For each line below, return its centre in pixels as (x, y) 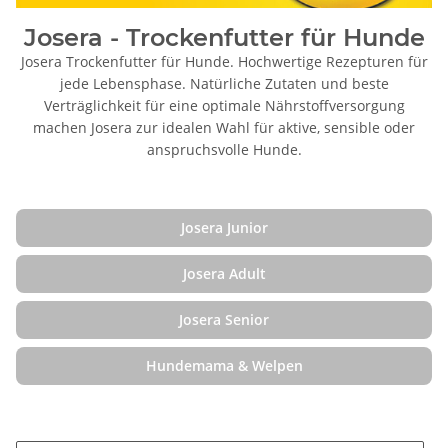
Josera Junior (224, 227)
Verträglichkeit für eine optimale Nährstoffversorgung (224, 105)
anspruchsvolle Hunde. (224, 149)
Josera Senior (224, 319)
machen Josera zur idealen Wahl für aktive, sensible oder (224, 127)
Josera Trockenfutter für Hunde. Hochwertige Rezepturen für (224, 61)
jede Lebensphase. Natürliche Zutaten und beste (224, 83)
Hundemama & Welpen (224, 365)
